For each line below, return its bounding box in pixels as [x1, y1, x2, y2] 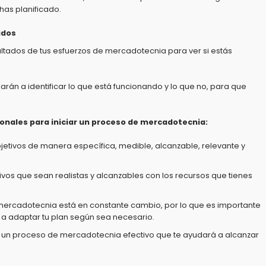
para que [208, 81, 246, 91]
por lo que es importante [164, 200, 261, 210]
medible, [119, 141, 153, 151]
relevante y [202, 141, 245, 151]
